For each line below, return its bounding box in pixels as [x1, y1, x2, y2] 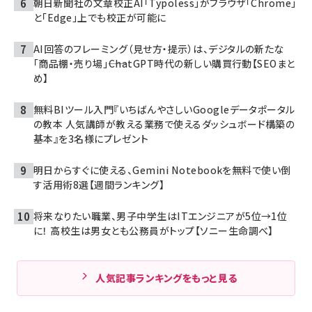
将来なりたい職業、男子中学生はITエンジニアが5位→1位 [33, 208, 288, 223]
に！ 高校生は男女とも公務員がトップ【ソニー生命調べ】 [33, 223, 274, 237]
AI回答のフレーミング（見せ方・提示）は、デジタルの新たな [33, 41, 284, 56]
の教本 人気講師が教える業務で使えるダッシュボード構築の [33, 116, 295, 131]
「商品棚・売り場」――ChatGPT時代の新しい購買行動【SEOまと [33, 56, 295, 70]
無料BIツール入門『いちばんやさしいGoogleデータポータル [33, 102, 295, 116]
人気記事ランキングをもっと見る [95, 270, 237, 285]
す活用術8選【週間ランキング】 [33, 177, 165, 192]
